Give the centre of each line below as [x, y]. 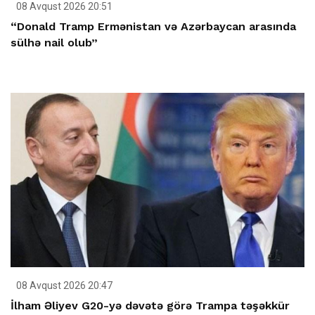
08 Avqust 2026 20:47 [63, 285]
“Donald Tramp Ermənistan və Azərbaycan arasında [153, 26]
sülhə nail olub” [54, 42]
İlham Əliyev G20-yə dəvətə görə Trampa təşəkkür [150, 305]
